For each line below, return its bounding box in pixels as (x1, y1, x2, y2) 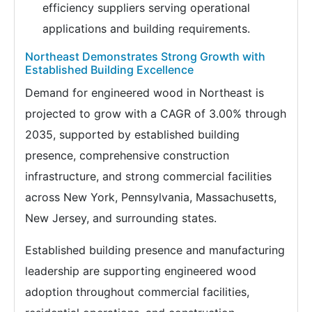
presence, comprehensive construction (25, 148, 229, 163)
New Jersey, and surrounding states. (25, 211, 217, 226)
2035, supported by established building (25, 127, 240, 142)
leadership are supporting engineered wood (25, 264, 256, 279)
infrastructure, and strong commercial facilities (25, 169, 272, 184)
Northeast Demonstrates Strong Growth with (25, 49, 265, 64)
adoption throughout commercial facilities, (25, 285, 249, 299)
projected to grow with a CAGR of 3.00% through (25, 107, 286, 121)
